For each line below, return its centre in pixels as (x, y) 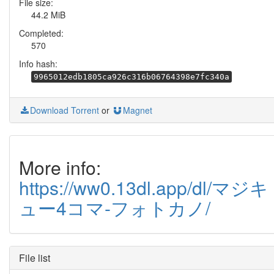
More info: (60, 167)
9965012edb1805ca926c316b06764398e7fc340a (131, 77)
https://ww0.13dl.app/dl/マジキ (144, 187)
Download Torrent (65, 110)
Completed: (41, 33)
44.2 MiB (48, 15)
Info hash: (38, 64)
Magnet (138, 110)
